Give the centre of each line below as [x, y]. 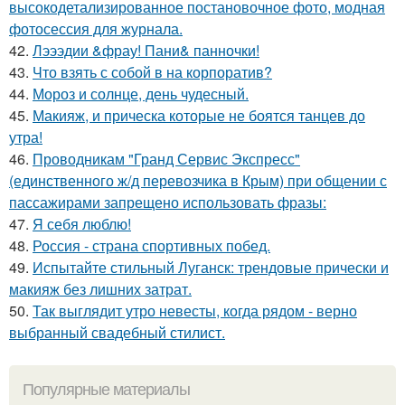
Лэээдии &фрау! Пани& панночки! [146, 50]
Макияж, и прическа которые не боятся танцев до [199, 115]
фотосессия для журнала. [96, 28]
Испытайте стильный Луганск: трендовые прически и [211, 267]
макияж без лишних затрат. [100, 288]
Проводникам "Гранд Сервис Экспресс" [166, 158]
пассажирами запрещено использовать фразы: [168, 202]
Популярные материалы [106, 389]
